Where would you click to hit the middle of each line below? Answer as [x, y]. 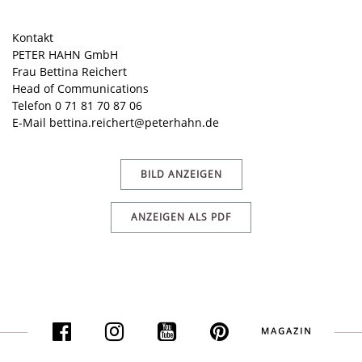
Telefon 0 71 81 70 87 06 [77, 105]
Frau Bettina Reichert [69, 72]
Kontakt [33, 38]
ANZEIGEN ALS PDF [181, 217]
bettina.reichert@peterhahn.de [134, 122]
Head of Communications [80, 88]
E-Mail [31, 122]
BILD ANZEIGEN [181, 174]
